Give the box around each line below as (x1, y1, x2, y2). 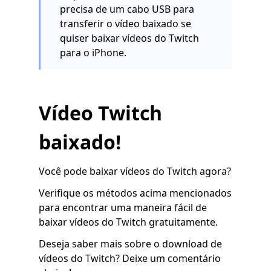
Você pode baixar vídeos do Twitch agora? (39, 165, 231, 178)
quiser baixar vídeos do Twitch (60, 31, 199, 45)
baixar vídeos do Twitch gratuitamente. (39, 215, 218, 229)
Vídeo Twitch (39, 100, 162, 126)
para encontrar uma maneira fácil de (39, 201, 207, 215)
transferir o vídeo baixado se (60, 17, 191, 31)
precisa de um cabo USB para (60, 2, 194, 16)
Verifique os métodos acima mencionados (39, 186, 232, 200)
